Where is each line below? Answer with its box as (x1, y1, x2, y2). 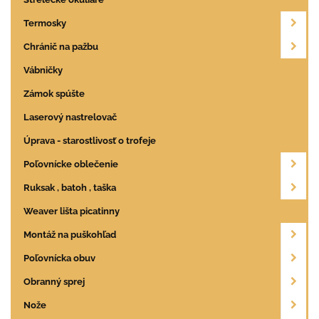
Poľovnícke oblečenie (23, 159, 118, 170)
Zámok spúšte (23, 88, 85, 100)
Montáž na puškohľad (23, 229, 116, 241)
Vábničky (23, 65, 63, 76)
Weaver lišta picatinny (23, 206, 120, 217)
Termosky (23, 18, 66, 29)
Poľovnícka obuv (23, 253, 95, 264)
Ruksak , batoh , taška (23, 182, 116, 194)
